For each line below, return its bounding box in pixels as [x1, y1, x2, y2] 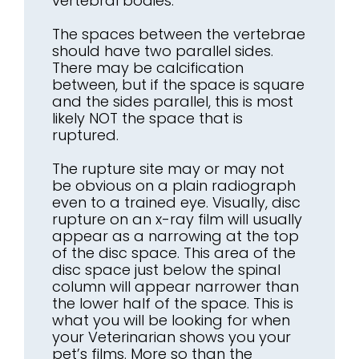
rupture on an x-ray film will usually [52, 208, 302, 229]
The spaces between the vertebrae [52, 23, 305, 44]
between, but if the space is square [52, 74, 305, 95]
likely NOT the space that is [52, 107, 243, 128]
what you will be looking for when [52, 309, 290, 330]
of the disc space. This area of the [52, 242, 296, 263]
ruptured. [52, 124, 119, 145]
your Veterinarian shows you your [52, 326, 291, 347]
